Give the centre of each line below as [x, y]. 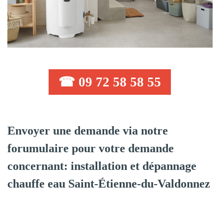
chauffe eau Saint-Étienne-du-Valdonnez [109, 184]
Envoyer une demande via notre [88, 131]
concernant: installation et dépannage [102, 166]
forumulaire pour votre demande [91, 149]
